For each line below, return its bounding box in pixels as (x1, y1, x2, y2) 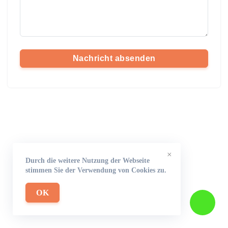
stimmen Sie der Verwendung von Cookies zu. (25, 166, 166, 174)
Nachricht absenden (72, 54, 156, 63)
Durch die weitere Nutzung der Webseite (25, 157, 150, 164)
